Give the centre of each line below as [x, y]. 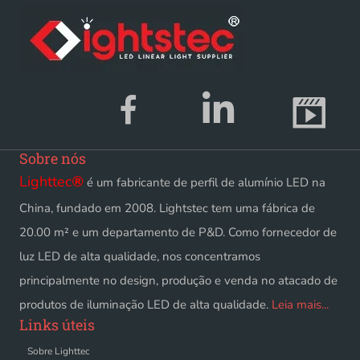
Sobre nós [53, 159]
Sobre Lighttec [59, 352]
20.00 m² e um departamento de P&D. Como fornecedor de [178, 233]
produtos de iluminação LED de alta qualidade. [145, 305]
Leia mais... [300, 305]
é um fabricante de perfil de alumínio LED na [205, 183]
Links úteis [57, 325]
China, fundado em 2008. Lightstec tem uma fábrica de [167, 209]
